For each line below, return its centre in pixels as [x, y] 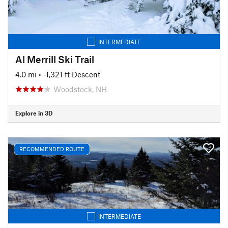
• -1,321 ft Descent [69, 74]
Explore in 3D [34, 113]
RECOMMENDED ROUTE [52, 149]
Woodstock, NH [80, 89]
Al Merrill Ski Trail [55, 59]
